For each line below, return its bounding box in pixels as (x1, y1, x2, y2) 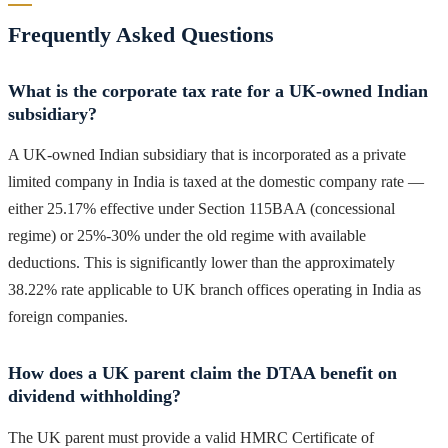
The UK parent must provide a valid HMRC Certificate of (8, 428, 374, 446)
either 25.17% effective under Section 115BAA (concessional (8, 200, 395, 218)
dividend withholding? (8, 386, 181, 407)
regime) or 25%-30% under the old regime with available (8, 227, 366, 245)
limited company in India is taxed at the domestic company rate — (8, 173, 424, 191)
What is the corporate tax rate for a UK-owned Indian (8, 80, 428, 101)
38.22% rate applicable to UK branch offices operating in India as (8, 281, 421, 299)
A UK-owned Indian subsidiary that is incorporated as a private (8, 146, 406, 164)
